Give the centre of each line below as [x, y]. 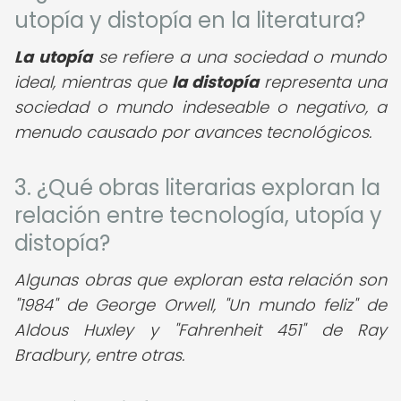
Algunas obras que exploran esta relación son [200, 280]
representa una [323, 82]
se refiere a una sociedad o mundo [239, 57]
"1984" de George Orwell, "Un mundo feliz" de [200, 305]
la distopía [215, 82]
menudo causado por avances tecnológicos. [193, 132]
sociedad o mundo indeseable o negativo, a [200, 107]
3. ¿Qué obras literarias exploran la [197, 188]
